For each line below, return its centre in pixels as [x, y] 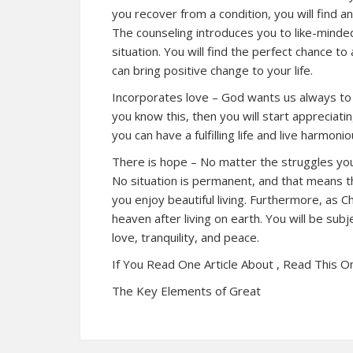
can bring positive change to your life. [212, 70]
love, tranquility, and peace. [186, 237]
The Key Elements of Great [186, 291]
